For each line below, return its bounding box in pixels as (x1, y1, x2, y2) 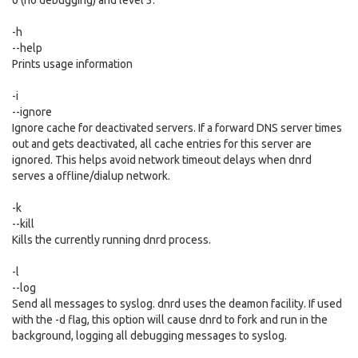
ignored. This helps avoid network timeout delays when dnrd (12, 153, 312, 166)
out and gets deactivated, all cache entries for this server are (12, 137, 312, 150)
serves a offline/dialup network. (12, 169, 170, 182)
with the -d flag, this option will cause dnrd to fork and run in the (12, 313, 328, 326)
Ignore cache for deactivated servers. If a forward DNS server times (12, 121, 342, 134)
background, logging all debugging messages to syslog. (12, 329, 287, 342)
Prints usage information (12, 58, 133, 70)
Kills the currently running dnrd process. (12, 233, 211, 246)
